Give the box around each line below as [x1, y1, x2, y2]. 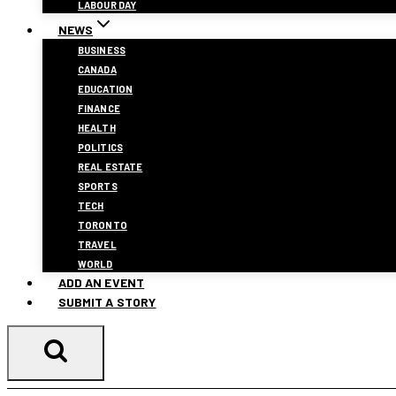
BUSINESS [78, 44, 126, 56]
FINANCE [78, 103, 120, 114]
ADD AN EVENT [57, 275, 145, 290]
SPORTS [78, 180, 118, 192]
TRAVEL [78, 239, 117, 250]
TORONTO [78, 219, 127, 231]
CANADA [78, 64, 117, 75]
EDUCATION [78, 83, 133, 95]
